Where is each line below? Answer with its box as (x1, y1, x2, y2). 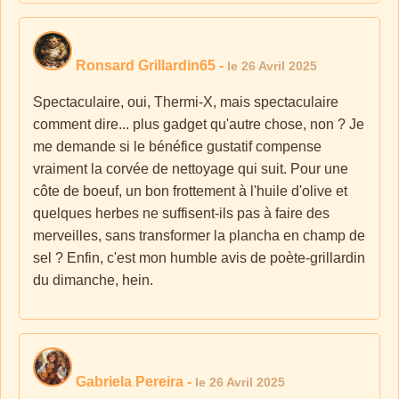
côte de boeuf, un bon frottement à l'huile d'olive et (33, 183, 347, 199)
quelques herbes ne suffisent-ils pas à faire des (33, 206, 330, 221)
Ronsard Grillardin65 (76, 58, 216, 73)
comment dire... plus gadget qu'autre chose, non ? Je (33, 117, 364, 132)
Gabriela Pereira (76, 374, 183, 389)
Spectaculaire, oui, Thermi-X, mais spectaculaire (33, 94, 338, 110)
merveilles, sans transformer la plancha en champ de (33, 228, 365, 243)
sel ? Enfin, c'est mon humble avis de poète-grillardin (33, 250, 365, 265)
